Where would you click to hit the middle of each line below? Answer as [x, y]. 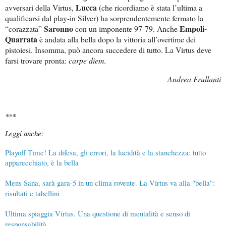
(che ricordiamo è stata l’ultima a [150, 8]
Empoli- [193, 29]
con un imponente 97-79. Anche [126, 29]
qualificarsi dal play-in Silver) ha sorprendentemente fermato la [104, 18]
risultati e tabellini [32, 193]
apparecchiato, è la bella [42, 163]
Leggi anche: [24, 133]
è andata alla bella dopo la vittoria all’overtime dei [117, 39]
